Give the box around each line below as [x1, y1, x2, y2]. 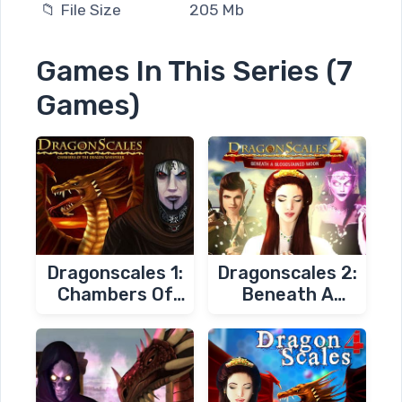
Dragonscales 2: [217, 261, 357, 284]
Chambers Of [57, 283, 173, 305]
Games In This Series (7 [36, 54, 353, 89]
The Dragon [64, 304, 166, 327]
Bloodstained [229, 304, 345, 327]
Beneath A [240, 283, 334, 305]
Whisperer [71, 326, 159, 348]
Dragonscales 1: [47, 261, 183, 284]
